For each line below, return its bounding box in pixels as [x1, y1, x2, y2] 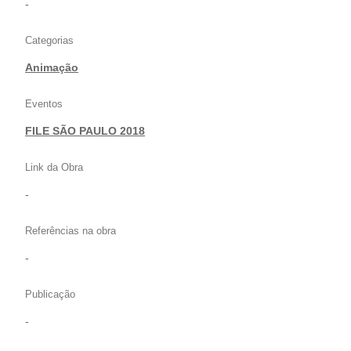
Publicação [25, 288, 75, 301]
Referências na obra [25, 225, 116, 237]
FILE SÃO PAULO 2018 [25, 125, 145, 138]
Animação [25, 61, 78, 74]
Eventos [25, 98, 63, 110]
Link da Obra [25, 161, 83, 174]
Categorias [25, 34, 74, 47]
